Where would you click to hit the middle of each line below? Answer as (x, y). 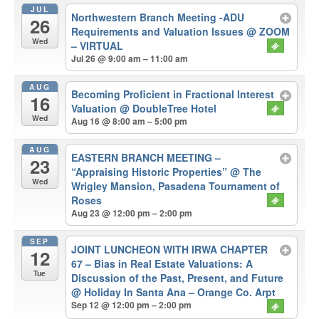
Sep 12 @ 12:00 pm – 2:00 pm (132, 304)
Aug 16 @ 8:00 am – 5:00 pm (130, 121)
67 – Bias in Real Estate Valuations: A (162, 263)
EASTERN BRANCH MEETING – (146, 158)
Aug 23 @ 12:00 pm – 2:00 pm (132, 213)
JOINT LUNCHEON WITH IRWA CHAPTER (170, 249)
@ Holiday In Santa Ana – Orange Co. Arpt (174, 292)
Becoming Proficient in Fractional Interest (173, 94)
